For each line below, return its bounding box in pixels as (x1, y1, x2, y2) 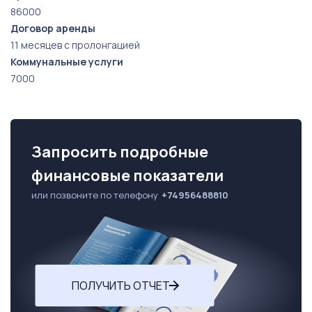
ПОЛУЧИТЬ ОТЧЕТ (71, 277, 170, 293)
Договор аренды (10, 22, 95, 35)
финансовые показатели (31, 165, 224, 186)
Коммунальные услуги (10, 55, 123, 68)
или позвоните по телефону (31, 189, 158, 201)
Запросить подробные (31, 141, 208, 162)
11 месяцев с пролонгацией (10, 38, 140, 52)
